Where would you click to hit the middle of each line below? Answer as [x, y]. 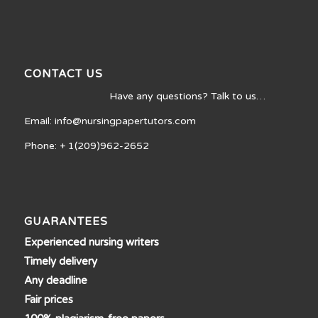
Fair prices [48, 299]
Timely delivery [60, 261]
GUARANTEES [66, 221]
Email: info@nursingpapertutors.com [110, 121]
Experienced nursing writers [91, 242]
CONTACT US [63, 74]
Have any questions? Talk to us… [187, 97]
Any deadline [55, 280]
